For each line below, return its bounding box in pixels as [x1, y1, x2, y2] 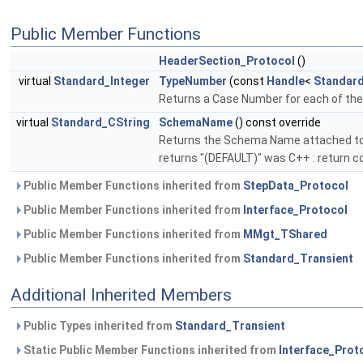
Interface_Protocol [243, 203, 348, 217]
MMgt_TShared [243, 228, 327, 241]
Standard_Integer [53, 75, 150, 88]
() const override [233, 116, 321, 130]
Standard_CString [51, 116, 150, 130]
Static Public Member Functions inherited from [21, 344, 279, 357]
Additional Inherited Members [11, 285, 232, 305]
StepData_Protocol [243, 179, 348, 193]
